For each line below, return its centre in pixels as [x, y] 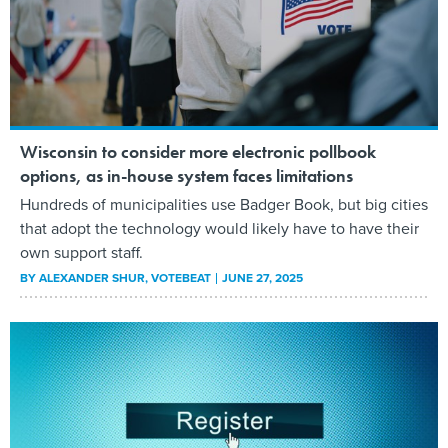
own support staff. [81, 253]
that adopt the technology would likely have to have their [219, 229]
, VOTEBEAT [179, 278]
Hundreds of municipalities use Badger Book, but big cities [224, 205]
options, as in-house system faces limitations [186, 176]
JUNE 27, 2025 [262, 278]
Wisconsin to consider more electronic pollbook [198, 152]
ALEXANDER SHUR [92, 278]
